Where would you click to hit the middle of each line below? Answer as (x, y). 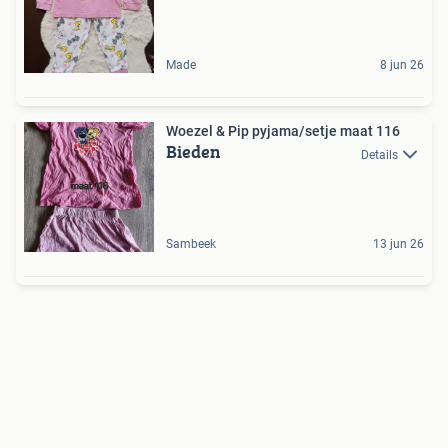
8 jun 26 (402, 65)
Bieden (193, 152)
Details (379, 154)
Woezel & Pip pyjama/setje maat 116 (283, 131)
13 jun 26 (398, 244)
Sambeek (191, 244)
